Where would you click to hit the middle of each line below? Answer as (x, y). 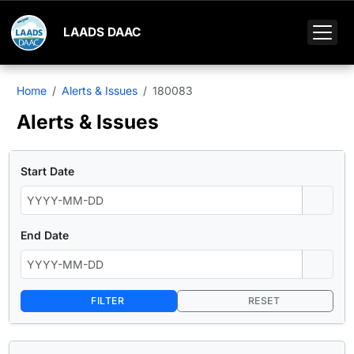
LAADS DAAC (102, 32)
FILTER (106, 301)
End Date (45, 235)
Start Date (47, 171)
